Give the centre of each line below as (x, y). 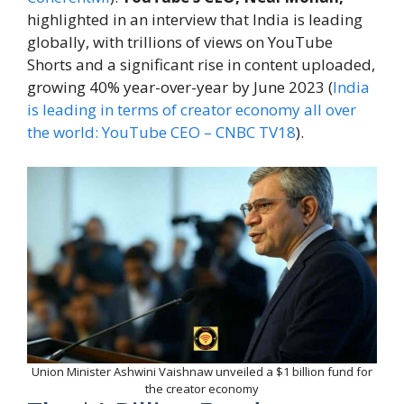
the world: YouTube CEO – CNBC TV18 (161, 133)
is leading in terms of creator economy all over (192, 110)
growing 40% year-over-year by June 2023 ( (180, 87)
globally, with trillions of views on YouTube (180, 42)
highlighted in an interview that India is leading (195, 20)
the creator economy (202, 388)
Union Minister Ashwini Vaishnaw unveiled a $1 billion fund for (202, 371)
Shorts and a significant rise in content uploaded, (201, 65)
